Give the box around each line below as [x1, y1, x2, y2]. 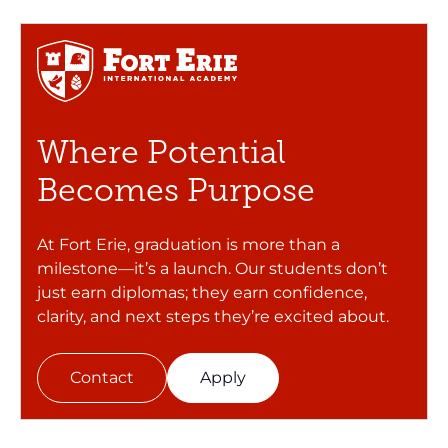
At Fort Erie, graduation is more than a [37, 235, 340, 255]
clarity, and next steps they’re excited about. [37, 307, 389, 327]
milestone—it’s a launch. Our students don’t [37, 259, 388, 279]
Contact [70, 368, 134, 388]
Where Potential [37, 134, 286, 171]
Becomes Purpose [37, 172, 315, 209]
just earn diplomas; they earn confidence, [37, 283, 367, 303]
